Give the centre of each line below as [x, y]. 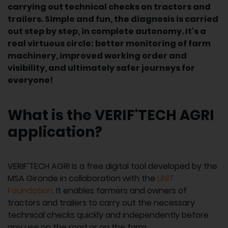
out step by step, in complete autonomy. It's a [107, 31]
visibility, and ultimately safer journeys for [101, 68]
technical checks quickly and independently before [108, 215]
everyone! [30, 80]
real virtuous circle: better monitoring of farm [109, 43]
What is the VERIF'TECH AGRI [111, 115]
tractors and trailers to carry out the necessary [101, 203]
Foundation [30, 190]
